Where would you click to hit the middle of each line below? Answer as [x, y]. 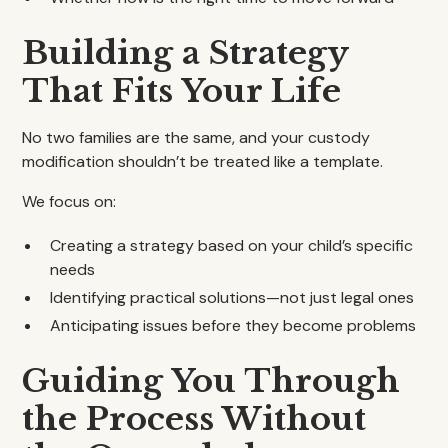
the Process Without [194, 419]
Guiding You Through [211, 381]
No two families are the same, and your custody [196, 137]
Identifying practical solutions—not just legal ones [232, 297]
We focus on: [69, 201]
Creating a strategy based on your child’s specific [232, 245]
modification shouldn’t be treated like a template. [203, 161]
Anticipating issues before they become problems [233, 325]
